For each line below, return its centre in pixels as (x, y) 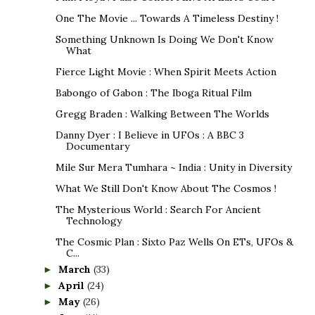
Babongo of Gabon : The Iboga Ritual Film (153, 92)
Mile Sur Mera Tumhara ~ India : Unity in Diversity (173, 167)
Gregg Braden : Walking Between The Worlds (162, 114)
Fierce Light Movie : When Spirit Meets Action (166, 71)
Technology (94, 220)
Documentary (97, 146)
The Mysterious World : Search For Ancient (158, 209)
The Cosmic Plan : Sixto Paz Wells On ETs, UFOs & (174, 242)
